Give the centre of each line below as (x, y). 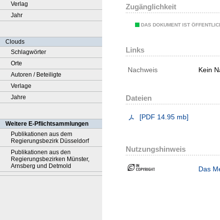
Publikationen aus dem (41, 134)
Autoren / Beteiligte (36, 75)
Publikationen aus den (41, 152)
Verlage (21, 86)
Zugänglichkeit (151, 7)
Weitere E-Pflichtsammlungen (47, 124)
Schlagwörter (28, 52)
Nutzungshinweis (156, 149)
